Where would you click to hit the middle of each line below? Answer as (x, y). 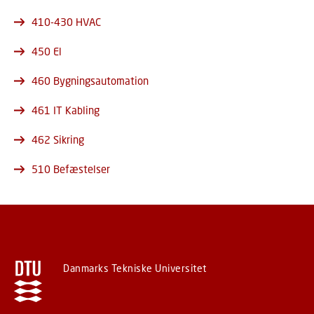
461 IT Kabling (66, 110)
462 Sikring (58, 140)
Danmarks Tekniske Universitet (135, 268)
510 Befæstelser (71, 169)
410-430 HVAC (66, 22)
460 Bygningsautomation (90, 81)
